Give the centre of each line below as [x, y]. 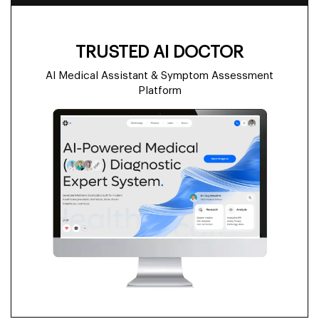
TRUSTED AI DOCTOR [159, 52]
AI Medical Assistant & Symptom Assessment [159, 76]
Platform [159, 91]
